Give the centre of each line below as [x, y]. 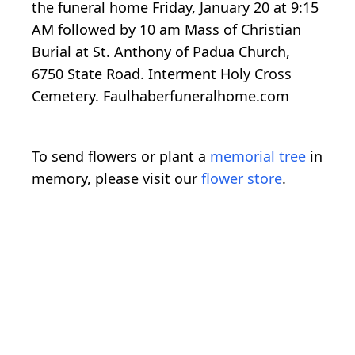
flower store [242, 178]
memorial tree [258, 156]
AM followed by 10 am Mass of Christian [166, 29]
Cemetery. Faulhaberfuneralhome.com [160, 96]
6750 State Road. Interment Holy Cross [162, 74]
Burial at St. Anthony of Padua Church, [161, 52]
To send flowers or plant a [121, 156]
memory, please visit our [116, 178]
